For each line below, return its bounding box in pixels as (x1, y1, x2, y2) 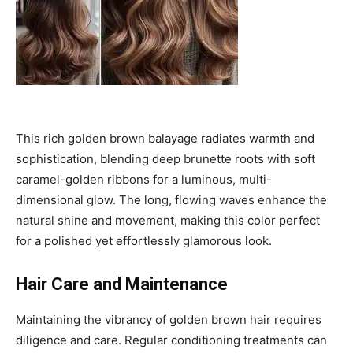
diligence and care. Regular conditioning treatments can (16, 333, 327, 348)
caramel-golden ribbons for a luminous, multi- (16, 172, 272, 188)
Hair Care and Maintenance (16, 274, 228, 295)
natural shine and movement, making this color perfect (16, 213, 320, 229)
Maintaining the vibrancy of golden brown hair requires (16, 312, 321, 328)
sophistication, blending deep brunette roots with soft (16, 151, 315, 167)
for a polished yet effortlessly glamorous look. (16, 233, 272, 249)
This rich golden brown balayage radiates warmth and (16, 131, 314, 147)
